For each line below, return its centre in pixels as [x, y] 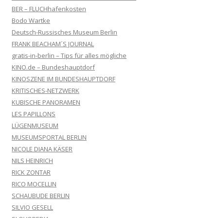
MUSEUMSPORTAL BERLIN [49, 137]
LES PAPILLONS [34, 114]
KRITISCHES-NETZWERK [45, 90]
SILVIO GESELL [32, 207]
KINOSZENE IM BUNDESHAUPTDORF [64, 79]
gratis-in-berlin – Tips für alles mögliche [69, 55]
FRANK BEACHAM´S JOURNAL [53, 44]
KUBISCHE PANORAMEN [46, 102]
